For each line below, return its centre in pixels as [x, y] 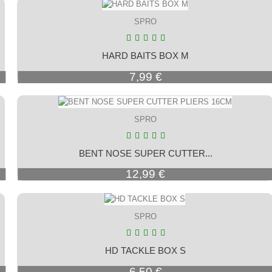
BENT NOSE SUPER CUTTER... [145, 153]
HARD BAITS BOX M [146, 55]
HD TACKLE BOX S [146, 251]
